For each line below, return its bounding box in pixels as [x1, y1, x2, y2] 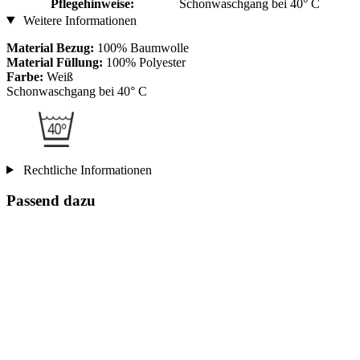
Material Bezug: [6, 40, 94, 55]
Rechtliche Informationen [19, 162, 152, 177]
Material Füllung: [6, 55, 106, 69]
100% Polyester [106, 55, 186, 69]
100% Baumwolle [94, 40, 189, 55]
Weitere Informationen [19, 13, 137, 27]
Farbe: [6, 69, 47, 84]
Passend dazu [6, 192, 96, 210]
